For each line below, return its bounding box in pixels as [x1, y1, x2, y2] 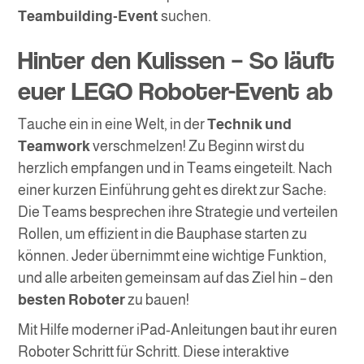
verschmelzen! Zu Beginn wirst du [90, 138, 305, 155]
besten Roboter [18, 292, 126, 309]
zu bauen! [125, 292, 190, 309]
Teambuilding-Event [18, 8, 159, 25]
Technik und [207, 116, 292, 133]
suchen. [158, 8, 212, 25]
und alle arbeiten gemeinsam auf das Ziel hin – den [18, 270, 334, 287]
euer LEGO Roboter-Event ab [18, 75, 334, 106]
